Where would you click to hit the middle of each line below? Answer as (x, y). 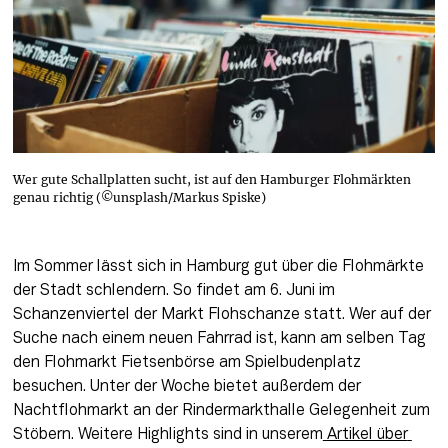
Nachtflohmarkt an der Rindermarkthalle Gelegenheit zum (221, 410)
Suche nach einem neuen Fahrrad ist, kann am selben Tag (219, 338)
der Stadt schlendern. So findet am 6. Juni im (173, 290)
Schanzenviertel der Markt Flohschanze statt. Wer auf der (221, 314)
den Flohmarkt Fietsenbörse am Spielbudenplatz (186, 362)
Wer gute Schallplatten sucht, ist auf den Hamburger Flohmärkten (212, 179)
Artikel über (365, 434)
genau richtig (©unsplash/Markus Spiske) (139, 197)
